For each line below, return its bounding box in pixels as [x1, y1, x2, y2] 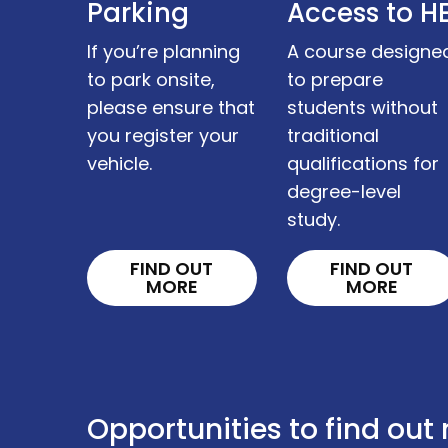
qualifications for [286, 151, 439, 177]
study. [286, 207, 340, 233]
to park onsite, [86, 67, 215, 93]
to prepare [286, 67, 383, 93]
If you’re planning [86, 39, 240, 65]
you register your [86, 123, 239, 149]
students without [286, 95, 438, 121]
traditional [286, 123, 379, 149]
